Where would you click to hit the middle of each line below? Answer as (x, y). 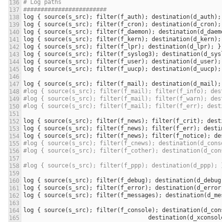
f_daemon (134, 32)
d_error (209, 188)
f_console (136, 210)
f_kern (131, 39)
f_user (131, 62)
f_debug (133, 181)
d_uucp (204, 69)
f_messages (138, 195)
